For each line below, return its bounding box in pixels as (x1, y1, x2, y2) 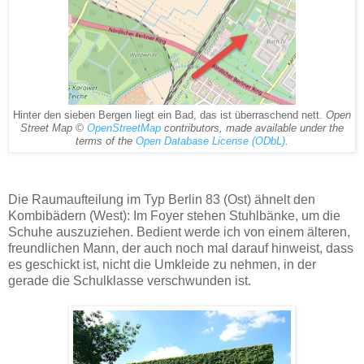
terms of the (76, 136, 136, 148)
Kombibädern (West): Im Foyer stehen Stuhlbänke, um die (8, 209, 340, 223)
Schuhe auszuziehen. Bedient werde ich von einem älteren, (8, 225, 350, 240)
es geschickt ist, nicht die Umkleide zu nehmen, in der (8, 258, 316, 272)
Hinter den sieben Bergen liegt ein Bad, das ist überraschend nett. (13, 110, 326, 122)
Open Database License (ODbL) (136, 136, 285, 148)
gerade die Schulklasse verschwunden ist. (8, 274, 251, 288)
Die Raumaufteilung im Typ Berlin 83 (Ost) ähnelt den (8, 193, 315, 207)
